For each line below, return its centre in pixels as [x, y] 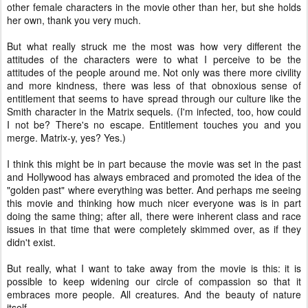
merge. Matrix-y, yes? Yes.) [66, 137]
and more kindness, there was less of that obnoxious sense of [154, 85]
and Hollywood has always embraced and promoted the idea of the [154, 176]
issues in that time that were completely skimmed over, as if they [154, 229]
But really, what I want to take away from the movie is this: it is [154, 268]
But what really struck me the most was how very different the [154, 46]
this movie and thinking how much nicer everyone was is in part [154, 202]
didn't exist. [31, 242]
